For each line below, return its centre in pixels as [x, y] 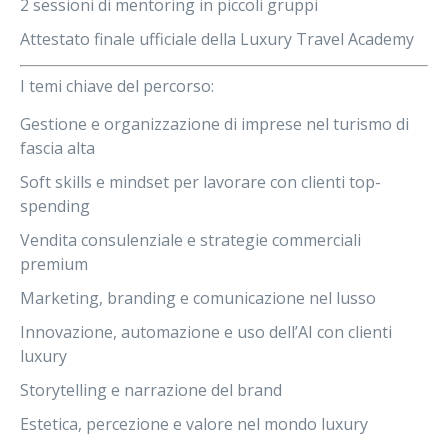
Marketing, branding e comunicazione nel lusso [198, 298]
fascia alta [57, 148]
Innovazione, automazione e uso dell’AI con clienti [206, 332]
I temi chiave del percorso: [117, 86]
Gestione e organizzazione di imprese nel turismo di [214, 124]
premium [54, 264]
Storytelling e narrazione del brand [151, 390]
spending [55, 206]
